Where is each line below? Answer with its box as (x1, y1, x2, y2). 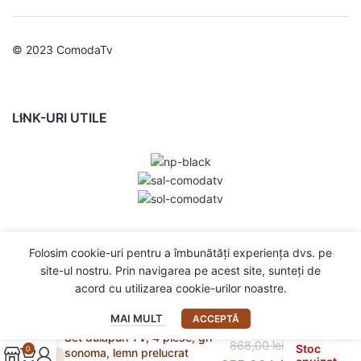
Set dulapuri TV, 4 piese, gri (64, 330, 212, 344)
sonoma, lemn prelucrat (64, 345, 189, 359)
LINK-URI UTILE (12, 109, 107, 126)
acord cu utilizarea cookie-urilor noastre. (74, 281, 287, 296)
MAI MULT (110, 312, 165, 326)
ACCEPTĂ (193, 313, 239, 326)
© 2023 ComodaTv (12, 42, 113, 56)
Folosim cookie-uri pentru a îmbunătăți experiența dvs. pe (29, 246, 332, 260)
